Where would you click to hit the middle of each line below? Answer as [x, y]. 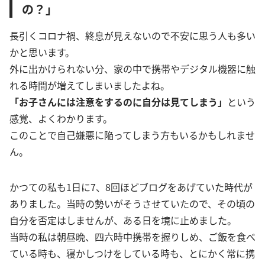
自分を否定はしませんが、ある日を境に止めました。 [123, 220]
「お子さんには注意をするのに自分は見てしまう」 [118, 101]
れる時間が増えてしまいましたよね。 [90, 85]
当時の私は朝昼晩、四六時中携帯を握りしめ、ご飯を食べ [132, 236]
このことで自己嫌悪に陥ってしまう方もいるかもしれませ [132, 135]
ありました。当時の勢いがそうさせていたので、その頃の [132, 203]
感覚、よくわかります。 [61, 118]
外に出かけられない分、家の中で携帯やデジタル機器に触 [132, 68]
